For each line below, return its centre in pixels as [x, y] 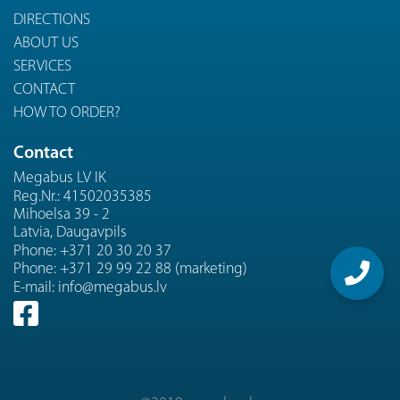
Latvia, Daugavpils [70, 233]
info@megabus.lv [112, 287]
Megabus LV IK [60, 179]
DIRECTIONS [52, 21]
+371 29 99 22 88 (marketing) [154, 270]
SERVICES [42, 67]
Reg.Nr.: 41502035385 [83, 196]
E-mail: [36, 287]
